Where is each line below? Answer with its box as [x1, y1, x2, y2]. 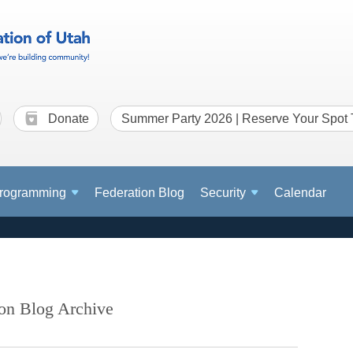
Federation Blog [95, 186, 185, 200]
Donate [45, 111, 89, 125]
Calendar [274, 186, 327, 200]
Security [200, 186, 247, 200]
